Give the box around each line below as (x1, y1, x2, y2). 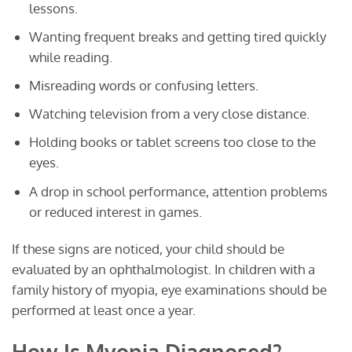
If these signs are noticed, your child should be (12, 240, 284, 258)
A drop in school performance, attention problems (28, 182, 328, 200)
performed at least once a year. (12, 302, 196, 319)
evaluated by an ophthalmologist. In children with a (12, 261, 315, 278)
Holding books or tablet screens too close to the (28, 134, 316, 151)
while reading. (28, 49, 112, 66)
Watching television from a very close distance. (28, 105, 310, 123)
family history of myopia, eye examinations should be (12, 281, 327, 299)
